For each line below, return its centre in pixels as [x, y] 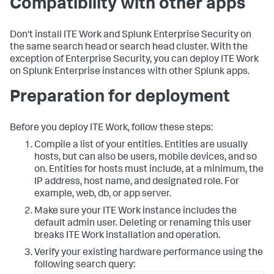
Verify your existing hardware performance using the [149, 253]
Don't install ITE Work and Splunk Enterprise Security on [131, 35]
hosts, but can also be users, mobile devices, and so [146, 157]
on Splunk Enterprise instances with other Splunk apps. [130, 72]
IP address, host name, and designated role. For [137, 182]
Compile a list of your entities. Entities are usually [141, 145]
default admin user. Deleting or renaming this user [143, 224]
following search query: [85, 265]
